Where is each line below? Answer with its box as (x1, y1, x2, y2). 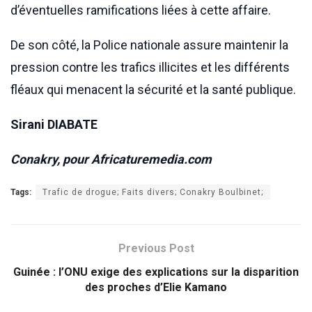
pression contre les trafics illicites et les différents (10, 59, 290, 75)
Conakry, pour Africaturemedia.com (10, 151, 212, 166)
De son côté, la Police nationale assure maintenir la (10, 37, 288, 52)
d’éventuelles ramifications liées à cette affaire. (10, 2, 271, 17)
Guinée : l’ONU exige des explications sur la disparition (13, 265, 299, 279)
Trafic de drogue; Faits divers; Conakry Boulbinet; (42, 187, 263, 197)
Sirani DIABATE (10, 116, 97, 132)
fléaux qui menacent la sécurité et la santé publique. (10, 81, 296, 97)
